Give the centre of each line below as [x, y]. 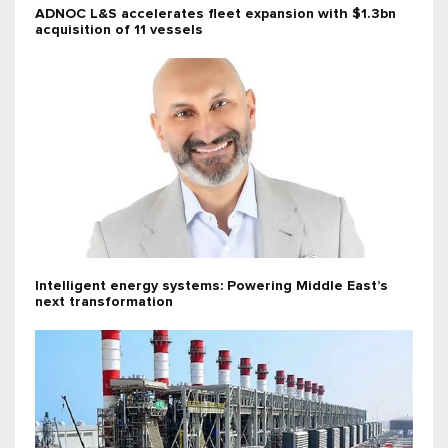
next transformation [104, 302]
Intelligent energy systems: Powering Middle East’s [211, 286]
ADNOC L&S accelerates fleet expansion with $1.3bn [215, 14]
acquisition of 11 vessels [119, 30]
